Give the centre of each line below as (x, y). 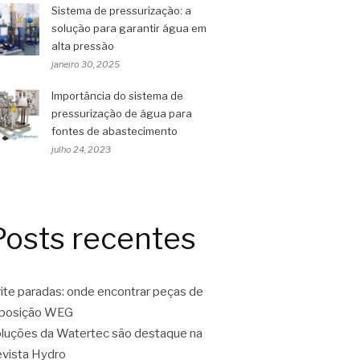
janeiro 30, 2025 (86, 64)
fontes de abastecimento (115, 131)
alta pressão (83, 46)
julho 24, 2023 (81, 149)
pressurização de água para (122, 113)
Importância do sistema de (117, 96)
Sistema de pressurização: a (121, 10)
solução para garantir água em (129, 28)
